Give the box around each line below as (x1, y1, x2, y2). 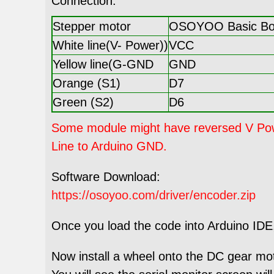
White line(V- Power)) (53, 38, 168, 52)
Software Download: (51, 169, 160, 183)
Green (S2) (53, 95, 114, 109)
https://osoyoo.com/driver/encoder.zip (51, 188, 256, 202)
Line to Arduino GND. (51, 139, 167, 153)
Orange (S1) (53, 76, 120, 90)
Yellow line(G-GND (53, 57, 154, 71)
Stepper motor (53, 19, 131, 33)
